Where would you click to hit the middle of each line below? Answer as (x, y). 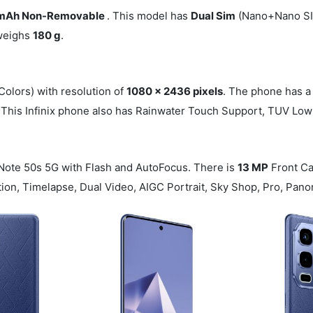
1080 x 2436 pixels (175, 92)
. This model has (149, 15)
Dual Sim (213, 15)
